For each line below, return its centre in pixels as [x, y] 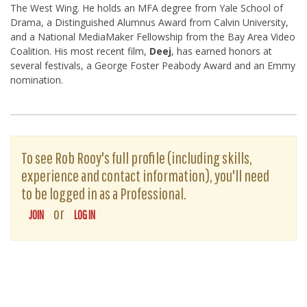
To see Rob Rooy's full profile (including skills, [137, 158]
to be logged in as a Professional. [104, 193]
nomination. [37, 80]
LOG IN [85, 215]
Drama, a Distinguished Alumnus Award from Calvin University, [149, 22]
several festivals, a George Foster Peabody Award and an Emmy [153, 65]
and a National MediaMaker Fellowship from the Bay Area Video [153, 37]
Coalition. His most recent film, [80, 51]
